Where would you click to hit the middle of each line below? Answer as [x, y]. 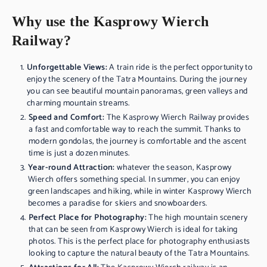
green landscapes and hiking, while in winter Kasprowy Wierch [140, 192]
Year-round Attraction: [72, 168]
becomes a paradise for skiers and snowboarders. [118, 204]
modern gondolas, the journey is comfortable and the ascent [138, 142]
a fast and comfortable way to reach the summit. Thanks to [135, 130]
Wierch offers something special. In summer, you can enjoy [134, 180]
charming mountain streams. [78, 103]
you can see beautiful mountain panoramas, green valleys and [137, 91]
